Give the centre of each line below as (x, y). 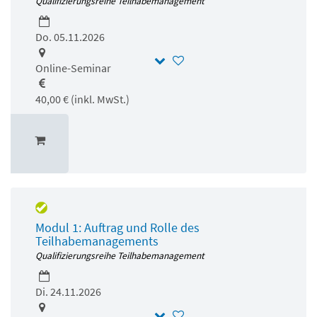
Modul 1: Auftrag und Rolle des (117, 227)
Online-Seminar (73, 68)
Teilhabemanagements (97, 241)
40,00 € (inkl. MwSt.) (82, 99)
